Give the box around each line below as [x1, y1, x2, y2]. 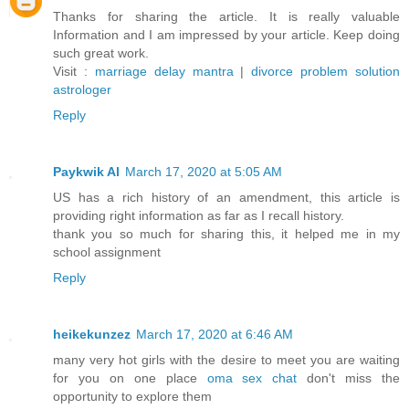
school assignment [53, 244, 161, 259]
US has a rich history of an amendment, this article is [53, 189, 400, 204]
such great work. [53, 45, 149, 60]
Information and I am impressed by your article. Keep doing [53, 26, 400, 42]
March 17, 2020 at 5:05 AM [125, 163, 282, 179]
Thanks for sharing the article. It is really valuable [53, 8, 400, 24]
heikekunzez [53, 326, 131, 341]
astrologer [53, 81, 111, 97]
